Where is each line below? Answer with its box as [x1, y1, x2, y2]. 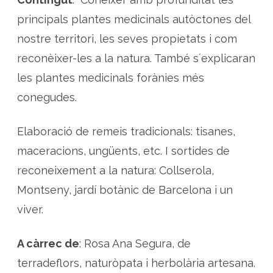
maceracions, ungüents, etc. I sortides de [17, 144, 230, 157]
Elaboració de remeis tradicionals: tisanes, [17, 125, 235, 138]
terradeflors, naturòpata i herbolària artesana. [17, 257, 255, 269]
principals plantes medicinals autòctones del [17, 13, 250, 26]
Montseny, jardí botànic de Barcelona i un [17, 183, 233, 196]
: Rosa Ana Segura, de [79, 237, 191, 250]
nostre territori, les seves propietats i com [17, 32, 237, 45]
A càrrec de [17, 237, 79, 250]
